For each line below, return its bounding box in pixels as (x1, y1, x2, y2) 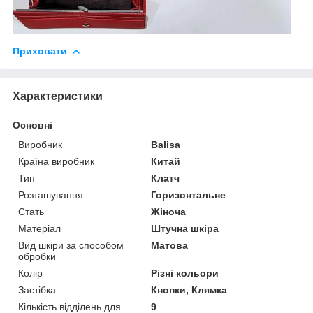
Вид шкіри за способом (18, 239, 124, 251)
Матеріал (18, 222, 61, 234)
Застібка (18, 284, 56, 296)
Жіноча (151, 205, 187, 217)
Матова (151, 239, 189, 251)
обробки (18, 250, 56, 262)
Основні (13, 119, 52, 131)
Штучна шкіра (151, 222, 219, 234)
